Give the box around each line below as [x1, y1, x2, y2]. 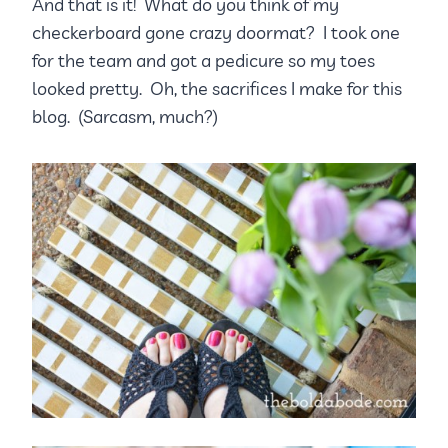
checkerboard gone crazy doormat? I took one [32, 21, 400, 45]
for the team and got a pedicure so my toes [32, 49, 375, 73]
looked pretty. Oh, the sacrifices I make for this [32, 77, 402, 101]
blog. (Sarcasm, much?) [32, 105, 218, 129]
